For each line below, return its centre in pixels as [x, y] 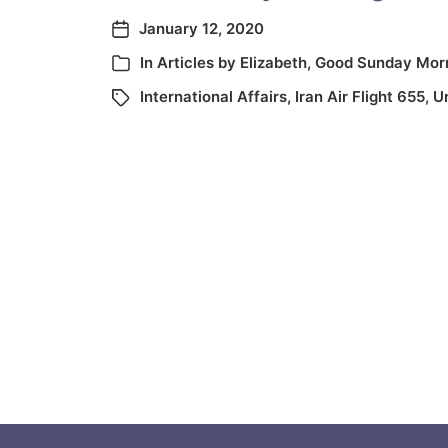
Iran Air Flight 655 [360, 96]
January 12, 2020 [201, 28]
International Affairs [213, 96]
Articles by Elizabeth [232, 62]
